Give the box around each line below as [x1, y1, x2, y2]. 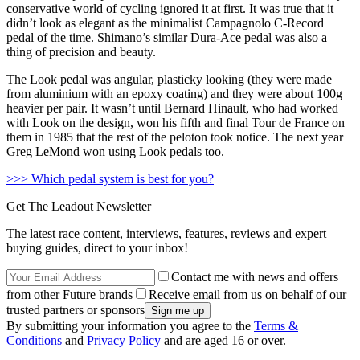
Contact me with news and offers [171, 270, 338, 284]
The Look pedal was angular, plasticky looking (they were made [6, 72, 332, 87]
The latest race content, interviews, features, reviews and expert [6, 227, 326, 241]
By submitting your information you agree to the [6, 319, 254, 333]
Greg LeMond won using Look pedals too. [6, 145, 224, 159]
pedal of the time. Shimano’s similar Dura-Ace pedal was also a [6, 31, 327, 45]
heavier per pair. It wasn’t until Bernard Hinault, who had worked [6, 101, 338, 116]
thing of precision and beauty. [6, 45, 156, 59]
